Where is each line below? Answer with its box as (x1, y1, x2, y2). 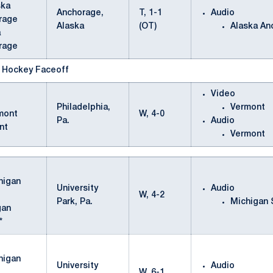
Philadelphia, (57, 104, 110, 112)
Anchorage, (57, 9, 104, 17)
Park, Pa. (57, 198, 93, 206)
